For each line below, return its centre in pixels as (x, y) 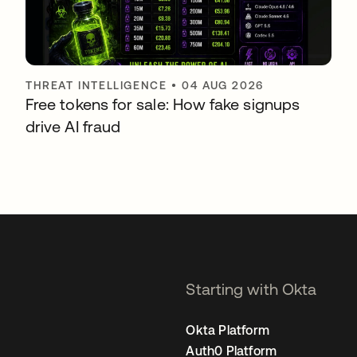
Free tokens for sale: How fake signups (163, 104)
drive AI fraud (73, 126)
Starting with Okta (251, 289)
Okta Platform (228, 330)
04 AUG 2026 (223, 85)
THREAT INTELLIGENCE (96, 85)
